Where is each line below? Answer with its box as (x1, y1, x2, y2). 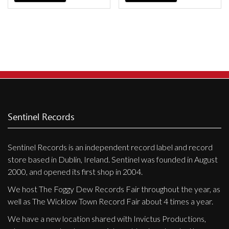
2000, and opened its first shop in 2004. (8, 166, 143, 176)
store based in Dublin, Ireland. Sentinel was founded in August (8, 154, 218, 164)
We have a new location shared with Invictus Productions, (8, 213, 206, 223)
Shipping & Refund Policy (10, 20, 146, 37)
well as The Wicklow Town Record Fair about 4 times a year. (8, 196, 213, 206)
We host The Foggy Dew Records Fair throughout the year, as (8, 184, 220, 194)
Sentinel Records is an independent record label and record (8, 142, 213, 152)
